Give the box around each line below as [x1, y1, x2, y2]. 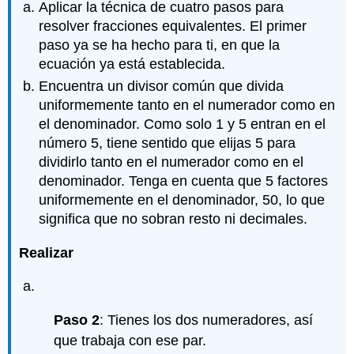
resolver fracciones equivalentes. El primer [39, 17, 307, 34]
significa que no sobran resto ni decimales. [39, 211, 308, 227]
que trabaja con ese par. [54, 332, 207, 348]
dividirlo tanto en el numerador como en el [39, 154, 304, 170]
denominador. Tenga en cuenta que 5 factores [39, 173, 329, 189]
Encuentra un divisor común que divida [39, 78, 284, 94]
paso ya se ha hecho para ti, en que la [39, 36, 281, 53]
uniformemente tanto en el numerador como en [39, 97, 336, 113]
